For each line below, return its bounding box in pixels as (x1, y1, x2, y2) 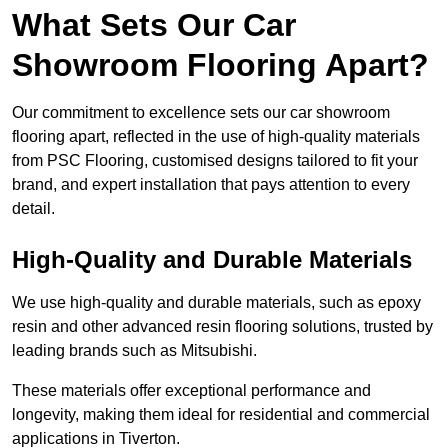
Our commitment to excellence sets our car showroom (12, 104, 390, 122)
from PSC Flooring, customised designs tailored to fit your (12, 152, 418, 170)
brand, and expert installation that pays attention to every (12, 176, 410, 194)
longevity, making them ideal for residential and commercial (12, 406, 430, 424)
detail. (12, 200, 55, 218)
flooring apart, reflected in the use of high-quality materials (12, 128, 420, 146)
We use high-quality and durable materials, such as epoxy (12, 294, 421, 312)
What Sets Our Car (12, 7, 296, 44)
